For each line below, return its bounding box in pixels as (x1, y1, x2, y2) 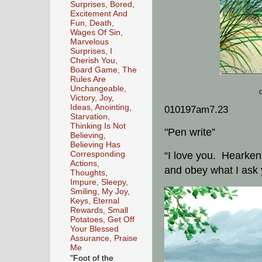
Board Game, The (70, 65, 137, 74)
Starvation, (70, 112, 110, 121)
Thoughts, (70, 168, 108, 177)
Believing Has (70, 140, 120, 149)
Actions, (70, 158, 99, 168)
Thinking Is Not (70, 121, 126, 130)
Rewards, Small (70, 205, 128, 215)
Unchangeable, (70, 84, 126, 93)
